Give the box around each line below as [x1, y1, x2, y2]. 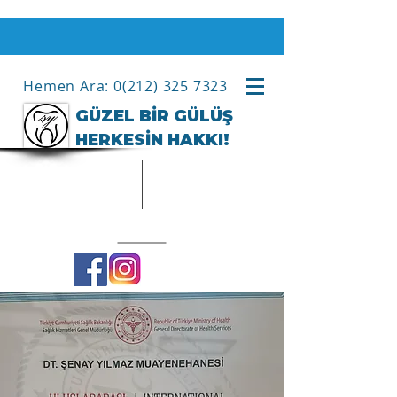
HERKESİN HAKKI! [75, 130, 230, 150]
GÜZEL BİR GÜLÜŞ [75, 106, 233, 126]
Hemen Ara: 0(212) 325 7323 [23, 76, 228, 96]
